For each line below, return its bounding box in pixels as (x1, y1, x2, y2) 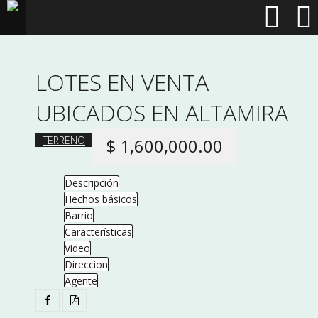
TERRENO (43, 133, 85, 147)
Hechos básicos (65, 192, 137, 206)
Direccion (65, 258, 108, 271)
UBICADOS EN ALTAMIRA (35, 97, 288, 128)
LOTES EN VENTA (35, 67, 209, 97)
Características (65, 225, 132, 238)
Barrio (65, 209, 93, 222)
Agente (65, 274, 97, 287)
